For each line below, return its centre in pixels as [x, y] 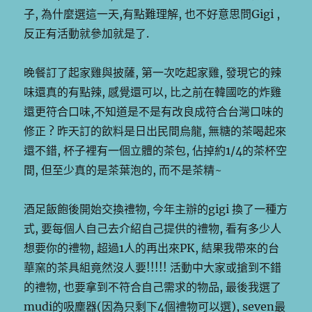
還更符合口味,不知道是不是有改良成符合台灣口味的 [154, 111]
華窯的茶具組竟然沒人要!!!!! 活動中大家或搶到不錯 [153, 267]
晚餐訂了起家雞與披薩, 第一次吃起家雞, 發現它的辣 [153, 72]
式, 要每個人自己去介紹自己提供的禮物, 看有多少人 [153, 228]
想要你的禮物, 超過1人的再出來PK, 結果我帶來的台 [152, 248]
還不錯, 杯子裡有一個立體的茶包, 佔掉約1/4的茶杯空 [156, 150]
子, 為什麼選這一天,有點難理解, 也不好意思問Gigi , [152, 14]
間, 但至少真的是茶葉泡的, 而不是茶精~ [123, 170]
